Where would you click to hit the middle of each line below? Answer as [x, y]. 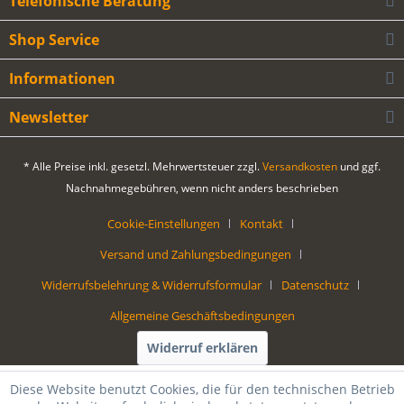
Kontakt [262, 224]
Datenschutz [315, 285]
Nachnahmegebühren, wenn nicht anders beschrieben [202, 188]
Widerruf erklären [202, 348]
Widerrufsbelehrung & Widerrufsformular [151, 285]
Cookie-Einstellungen [164, 224]
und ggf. [359, 167]
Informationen [62, 78]
